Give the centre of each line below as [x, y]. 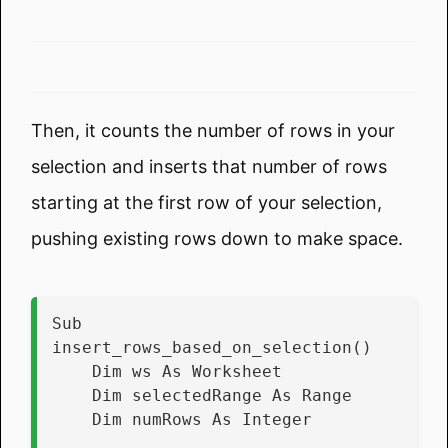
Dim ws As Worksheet [187, 371]
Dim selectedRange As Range [222, 395]
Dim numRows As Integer [202, 419]
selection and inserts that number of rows [209, 166]
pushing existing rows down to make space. [217, 238]
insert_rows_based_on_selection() [212, 347]
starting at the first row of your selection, [206, 202]
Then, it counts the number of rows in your [213, 130]
